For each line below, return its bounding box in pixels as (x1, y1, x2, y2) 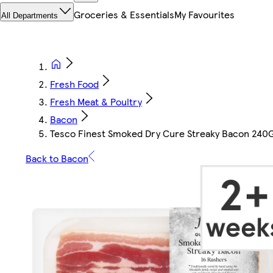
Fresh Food (50, 77, 99, 91)
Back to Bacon (26, 151, 88, 166)
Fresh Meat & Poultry (50, 94, 142, 109)
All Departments (1, 11, 58, 21)
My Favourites (174, 7, 235, 22)
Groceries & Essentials (74, 7, 174, 22)
